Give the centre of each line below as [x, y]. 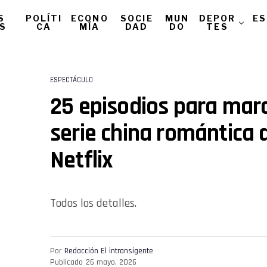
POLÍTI [44, 18]
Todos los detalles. [93, 203]
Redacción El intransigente [109, 251]
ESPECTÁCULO [72, 80]
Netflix [81, 161]
